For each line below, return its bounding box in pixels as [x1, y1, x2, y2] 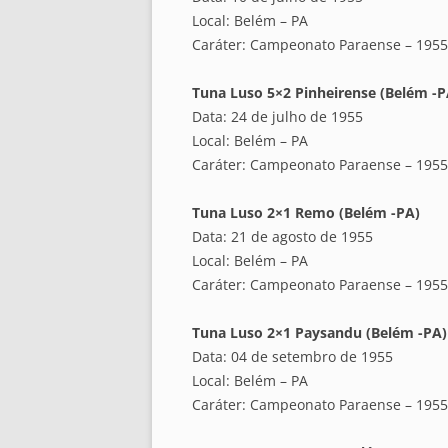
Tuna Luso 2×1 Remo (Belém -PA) [192, 203, 420, 223]
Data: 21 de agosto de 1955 [192, 227, 373, 247]
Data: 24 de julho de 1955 [192, 107, 363, 127]
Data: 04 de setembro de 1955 [192, 347, 393, 367]
